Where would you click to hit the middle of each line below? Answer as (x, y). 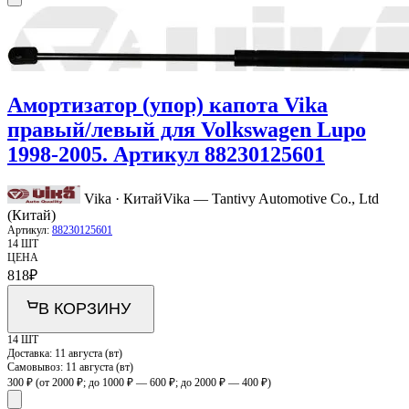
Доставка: (31, 353)
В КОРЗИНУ (84, 308)
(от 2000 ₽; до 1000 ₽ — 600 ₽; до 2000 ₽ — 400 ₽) (153, 382)
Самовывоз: (37, 367)
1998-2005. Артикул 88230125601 (166, 154)
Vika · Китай (123, 198)
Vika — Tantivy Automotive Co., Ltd (271, 198)
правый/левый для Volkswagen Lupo (187, 129)
